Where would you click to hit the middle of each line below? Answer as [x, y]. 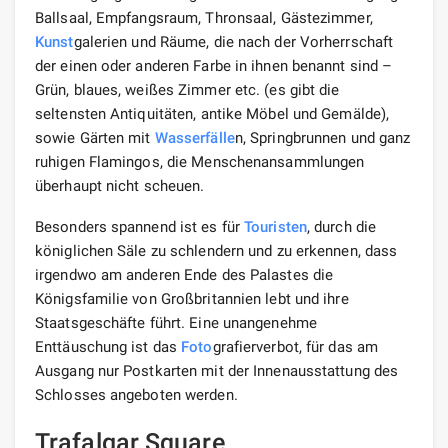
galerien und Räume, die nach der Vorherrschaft [233, 41]
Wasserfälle [194, 137]
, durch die [341, 226]
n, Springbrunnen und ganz [322, 137]
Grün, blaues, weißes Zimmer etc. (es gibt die [187, 89]
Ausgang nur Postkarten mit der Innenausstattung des [217, 370]
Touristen [275, 226]
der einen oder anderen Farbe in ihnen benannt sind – [214, 65]
